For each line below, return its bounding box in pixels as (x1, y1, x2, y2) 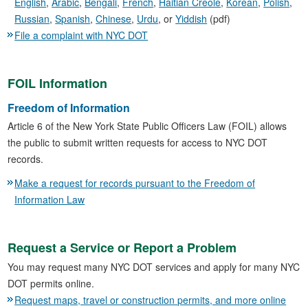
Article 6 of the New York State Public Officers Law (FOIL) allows (8, 118, 287, 133)
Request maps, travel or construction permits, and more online (14, 292, 287, 307)
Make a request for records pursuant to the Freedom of (14, 175, 256, 190)
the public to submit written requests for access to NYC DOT (8, 135, 268, 149)
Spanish (55, 12, 91, 26)
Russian (14, 12, 50, 26)
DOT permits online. (8, 276, 95, 290)
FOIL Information (8, 74, 108, 93)
